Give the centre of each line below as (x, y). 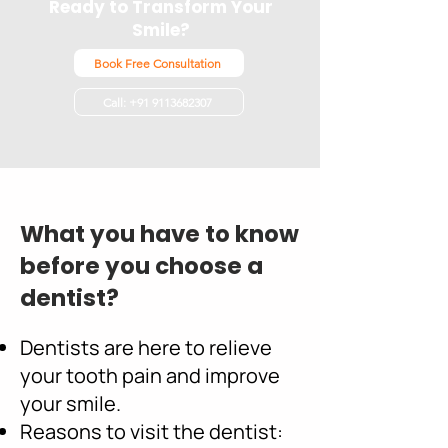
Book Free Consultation (157, 63)
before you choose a (141, 266)
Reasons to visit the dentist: (151, 431)
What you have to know (159, 234)
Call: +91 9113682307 (157, 102)
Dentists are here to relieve (146, 347)
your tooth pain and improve (150, 375)
